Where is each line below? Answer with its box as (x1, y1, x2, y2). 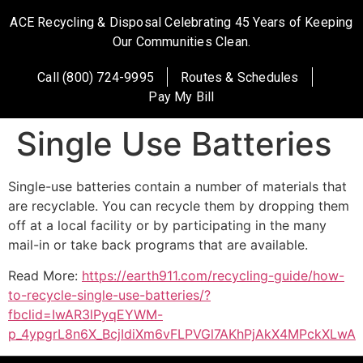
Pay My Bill (148, 89, 215, 105)
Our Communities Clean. (112, 34, 251, 49)
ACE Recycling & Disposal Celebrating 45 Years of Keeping (10, 15, 353, 30)
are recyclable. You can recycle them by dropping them (8, 198, 349, 214)
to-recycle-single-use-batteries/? (8, 287, 211, 304)
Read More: (8, 267, 82, 284)
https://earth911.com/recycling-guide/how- (82, 267, 344, 284)
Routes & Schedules (181, 70, 299, 85)
